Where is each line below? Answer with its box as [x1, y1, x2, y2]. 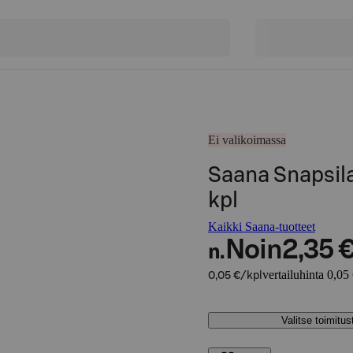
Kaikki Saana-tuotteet [208, 220, 315, 233]
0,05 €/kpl [208, 270, 262, 281]
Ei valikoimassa [208, 133, 286, 147]
